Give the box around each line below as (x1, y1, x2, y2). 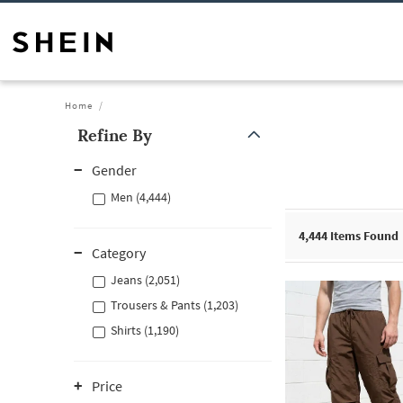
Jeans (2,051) (111, 272, 180, 288)
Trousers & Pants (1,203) (111, 297, 238, 313)
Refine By (77, 125, 152, 146)
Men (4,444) (111, 189, 171, 205)
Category (92, 244, 146, 262)
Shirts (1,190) (111, 322, 179, 338)
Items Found (327, 228, 399, 244)
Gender (92, 161, 137, 179)
